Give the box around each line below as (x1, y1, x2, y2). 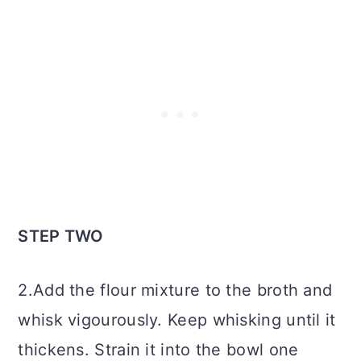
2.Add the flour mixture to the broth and (18, 280, 333, 301)
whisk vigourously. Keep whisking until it (18, 310, 336, 330)
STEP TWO (18, 226, 104, 247)
